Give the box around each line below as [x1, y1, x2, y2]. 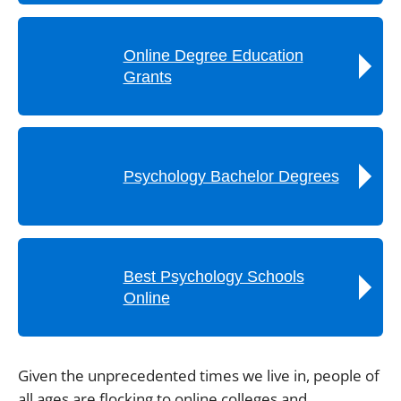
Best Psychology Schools [123, 267, 304, 286]
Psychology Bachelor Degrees [123, 167, 339, 185]
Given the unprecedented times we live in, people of [18, 364, 380, 386]
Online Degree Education [123, 46, 303, 64]
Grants [123, 67, 172, 86]
